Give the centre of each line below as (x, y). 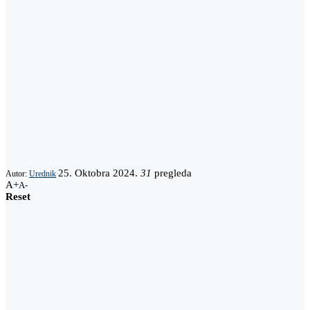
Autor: (17, 174)
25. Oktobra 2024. (98, 173)
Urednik (43, 174)
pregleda (172, 173)
